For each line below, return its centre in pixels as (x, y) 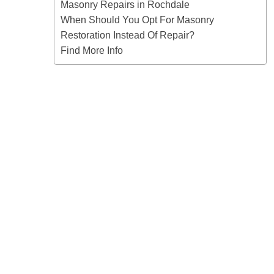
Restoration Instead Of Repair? (128, 35)
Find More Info (92, 50)
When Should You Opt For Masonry (137, 20)
